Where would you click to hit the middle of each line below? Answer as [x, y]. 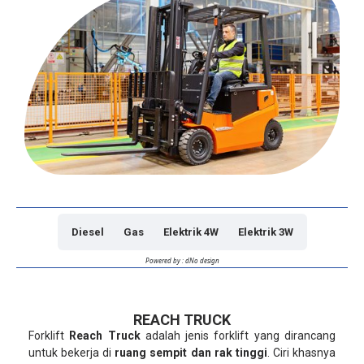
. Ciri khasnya [301, 352]
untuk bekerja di [72, 352]
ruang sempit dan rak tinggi [191, 352]
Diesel [87, 232]
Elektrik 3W [265, 232]
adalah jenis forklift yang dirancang [238, 335]
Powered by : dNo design [182, 260]
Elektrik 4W [191, 232]
